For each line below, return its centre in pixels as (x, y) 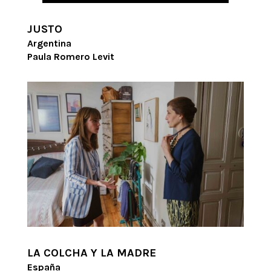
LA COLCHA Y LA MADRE (91, 253)
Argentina (49, 44)
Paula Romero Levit (70, 57)
